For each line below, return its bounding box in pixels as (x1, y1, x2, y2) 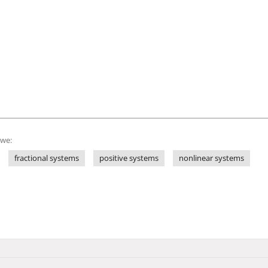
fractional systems (14, 153, 79, 163)
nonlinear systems (179, 153, 244, 163)
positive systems (99, 153, 159, 163)
